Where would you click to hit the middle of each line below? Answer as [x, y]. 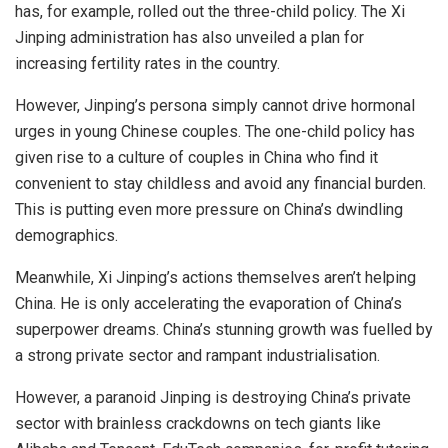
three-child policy [294, 12]
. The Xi [379, 12]
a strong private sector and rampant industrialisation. [199, 356]
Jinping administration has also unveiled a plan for [189, 38]
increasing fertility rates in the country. [149, 64]
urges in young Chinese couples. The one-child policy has [215, 132]
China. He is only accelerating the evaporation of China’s [208, 304]
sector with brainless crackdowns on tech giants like [198, 424]
